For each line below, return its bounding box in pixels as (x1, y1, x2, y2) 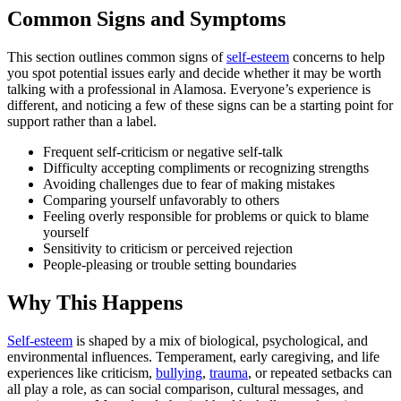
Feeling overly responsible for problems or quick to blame (43, 209, 369, 225)
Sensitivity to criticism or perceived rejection (43, 241, 293, 257)
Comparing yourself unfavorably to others (43, 192, 279, 209)
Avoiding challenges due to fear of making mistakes (43, 176, 335, 192)
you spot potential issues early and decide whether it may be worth (7, 65, 381, 81)
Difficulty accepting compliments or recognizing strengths (43, 160, 369, 176)
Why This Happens (7, 291, 183, 315)
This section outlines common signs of (7, 49, 226, 65)
